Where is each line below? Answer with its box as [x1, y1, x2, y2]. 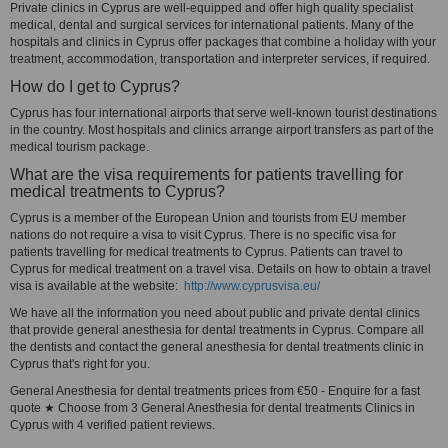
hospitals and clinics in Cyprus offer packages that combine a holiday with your [10, 35, 436, 49]
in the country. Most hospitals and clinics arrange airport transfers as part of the [10, 123, 434, 137]
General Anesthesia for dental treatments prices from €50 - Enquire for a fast [10, 384, 420, 398]
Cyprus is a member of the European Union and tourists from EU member [10, 211, 406, 225]
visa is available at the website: [10, 279, 184, 293]
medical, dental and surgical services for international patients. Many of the [10, 18, 414, 32]
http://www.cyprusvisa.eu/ [184, 279, 320, 293]
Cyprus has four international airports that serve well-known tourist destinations [10, 106, 437, 120]
